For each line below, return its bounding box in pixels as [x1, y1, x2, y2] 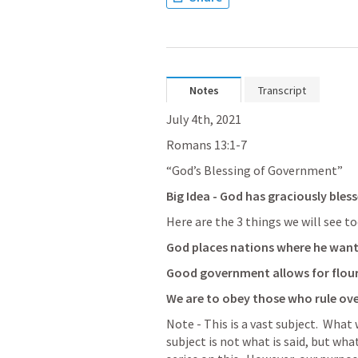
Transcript [258, 83, 306, 97]
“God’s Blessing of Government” [166, 162, 343, 178]
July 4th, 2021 [166, 111, 241, 127]
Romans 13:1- [166, 137, 241, 153]
